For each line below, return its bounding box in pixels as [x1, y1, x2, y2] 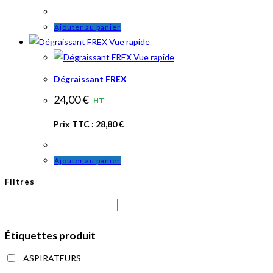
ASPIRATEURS [23, 253, 81, 264]
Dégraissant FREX [54, 74, 127, 85]
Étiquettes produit [5, 229, 96, 243]
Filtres [5, 177, 35, 187]
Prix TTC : [54, 119, 96, 130]
